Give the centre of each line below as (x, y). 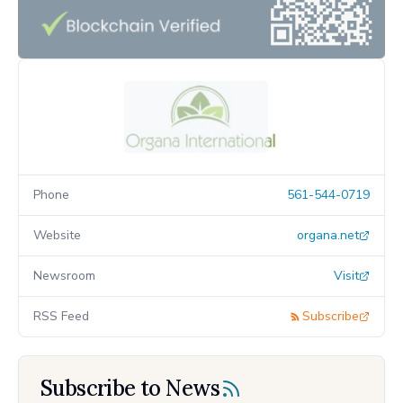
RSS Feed (61, 316)
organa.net (328, 235)
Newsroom (64, 275)
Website (57, 235)
